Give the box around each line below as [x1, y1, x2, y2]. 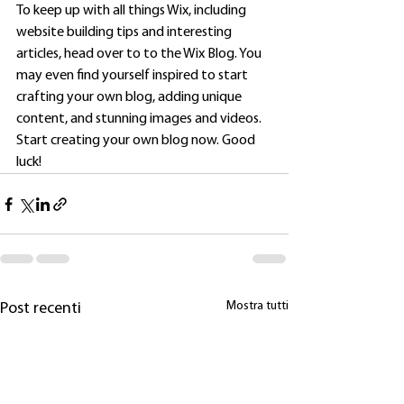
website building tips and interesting [16, 25, 234, 41]
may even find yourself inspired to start [16, 69, 251, 84]
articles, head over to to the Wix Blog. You [16, 47, 264, 62]
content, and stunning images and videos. [16, 112, 264, 127]
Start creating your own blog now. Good [16, 133, 258, 149]
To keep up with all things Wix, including [16, 4, 249, 19]
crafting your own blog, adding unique [16, 90, 244, 106]
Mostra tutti [226, 299, 289, 314]
